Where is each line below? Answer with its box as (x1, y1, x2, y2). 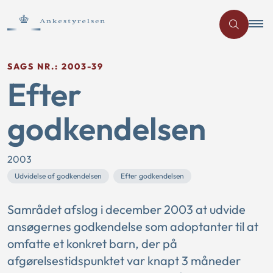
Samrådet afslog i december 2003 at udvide (7, 202, 246, 217)
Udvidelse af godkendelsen (15, 171, 102, 180)
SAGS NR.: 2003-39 (7, 61, 104, 72)
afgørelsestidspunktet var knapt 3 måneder (7, 253, 241, 268)
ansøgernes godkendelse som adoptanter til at (7, 219, 258, 234)
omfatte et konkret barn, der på (7, 236, 177, 251)
